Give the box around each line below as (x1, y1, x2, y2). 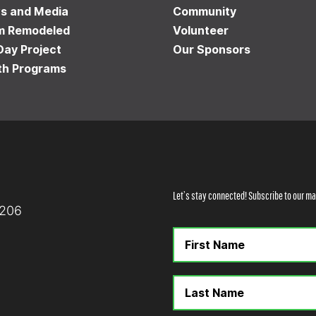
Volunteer (173, 23, 229, 38)
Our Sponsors (173, 42, 251, 57)
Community (173, 4, 237, 19)
